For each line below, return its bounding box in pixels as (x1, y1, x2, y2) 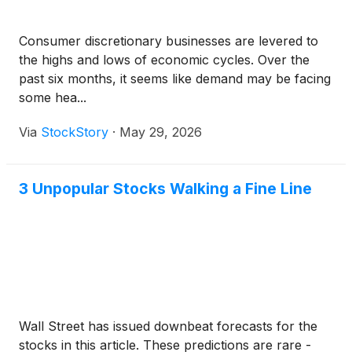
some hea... (19, 90, 86, 105)
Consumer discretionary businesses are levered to (19, 33, 318, 49)
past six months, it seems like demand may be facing (19, 71, 331, 86)
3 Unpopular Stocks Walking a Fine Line (19, 179, 312, 198)
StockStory (41, 124, 108, 140)
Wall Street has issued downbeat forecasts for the (19, 318, 317, 334)
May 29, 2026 (119, 124, 202, 140)
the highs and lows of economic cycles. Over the (19, 52, 310, 68)
